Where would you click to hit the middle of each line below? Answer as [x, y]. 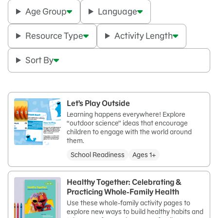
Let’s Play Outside [98, 103]
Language [118, 11]
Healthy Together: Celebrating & [124, 182]
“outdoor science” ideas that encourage [127, 123]
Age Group [46, 11]
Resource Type [54, 36]
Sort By [40, 60]
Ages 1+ [144, 154]
